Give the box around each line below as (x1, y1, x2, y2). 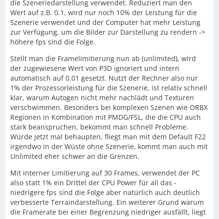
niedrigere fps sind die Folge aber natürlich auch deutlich (10, 187, 200, 197)
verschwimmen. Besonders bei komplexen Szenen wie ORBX (10, 102, 208, 112)
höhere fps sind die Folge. (10, 37, 95, 46)
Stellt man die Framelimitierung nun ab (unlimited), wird (10, 53, 196, 63)
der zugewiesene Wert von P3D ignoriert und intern (10, 63, 179, 73)
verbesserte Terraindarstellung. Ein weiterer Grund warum (10, 197, 204, 207)
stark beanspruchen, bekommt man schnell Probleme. (10, 122, 188, 131)
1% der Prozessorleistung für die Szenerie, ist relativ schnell (10, 83, 207, 92)
